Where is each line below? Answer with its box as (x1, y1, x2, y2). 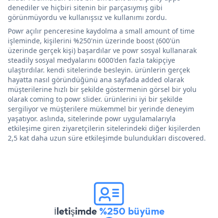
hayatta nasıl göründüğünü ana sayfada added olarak (8, 74, 184, 84)
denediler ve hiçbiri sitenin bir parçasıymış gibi (8, 2, 163, 12)
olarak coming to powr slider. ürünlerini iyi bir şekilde (8, 94, 182, 104)
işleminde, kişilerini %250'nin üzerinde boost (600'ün (8, 36, 180, 45)
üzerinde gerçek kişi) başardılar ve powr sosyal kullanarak (8, 45, 197, 55)
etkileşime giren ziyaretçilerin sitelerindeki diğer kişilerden (8, 123, 200, 133)
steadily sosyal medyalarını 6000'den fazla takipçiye (8, 55, 175, 65)
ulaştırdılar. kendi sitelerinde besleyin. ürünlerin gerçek (8, 65, 190, 74)
